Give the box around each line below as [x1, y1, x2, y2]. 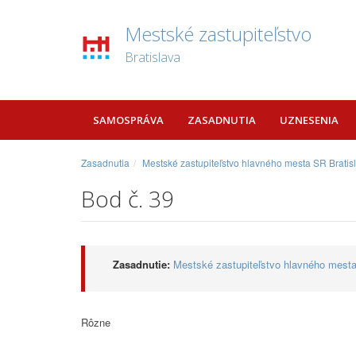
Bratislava [125, 48, 180, 66]
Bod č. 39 [81, 184, 174, 214]
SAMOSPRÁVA [93, 113, 164, 127]
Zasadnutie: [113, 257, 170, 272]
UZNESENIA [280, 113, 339, 127]
